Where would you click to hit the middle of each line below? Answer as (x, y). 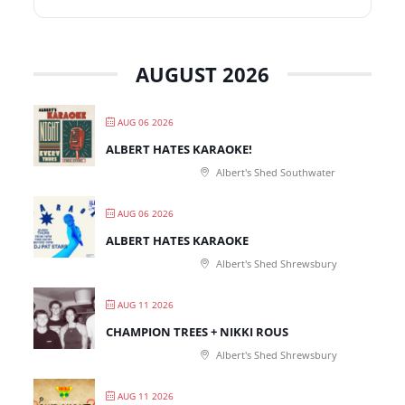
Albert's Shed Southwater (274, 172)
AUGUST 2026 (202, 74)
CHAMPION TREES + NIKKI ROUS (197, 331)
